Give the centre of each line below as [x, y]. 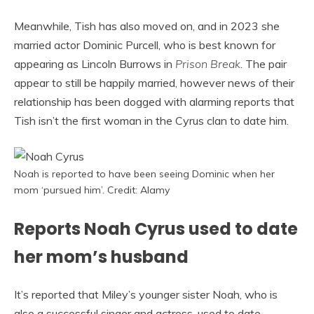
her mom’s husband [101, 257]
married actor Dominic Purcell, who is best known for [145, 45]
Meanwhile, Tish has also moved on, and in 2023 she [147, 26]
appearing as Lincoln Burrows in [95, 64]
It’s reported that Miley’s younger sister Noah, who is [146, 295]
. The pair [264, 64]
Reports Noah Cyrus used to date [156, 229]
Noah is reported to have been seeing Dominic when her [144, 174]
